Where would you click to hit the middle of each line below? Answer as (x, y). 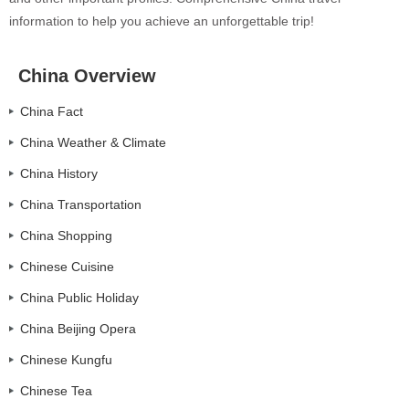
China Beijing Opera (78, 329)
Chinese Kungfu (66, 360)
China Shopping (66, 236)
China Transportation (81, 205)
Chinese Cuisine (67, 267)
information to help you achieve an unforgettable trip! (162, 21)
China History (59, 174)
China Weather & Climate (93, 143)
